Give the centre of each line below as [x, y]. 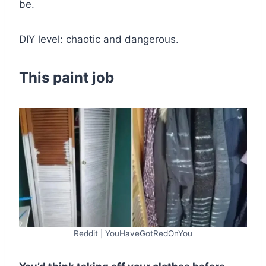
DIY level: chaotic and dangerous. [99, 39]
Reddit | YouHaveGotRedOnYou [133, 233]
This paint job [66, 77]
